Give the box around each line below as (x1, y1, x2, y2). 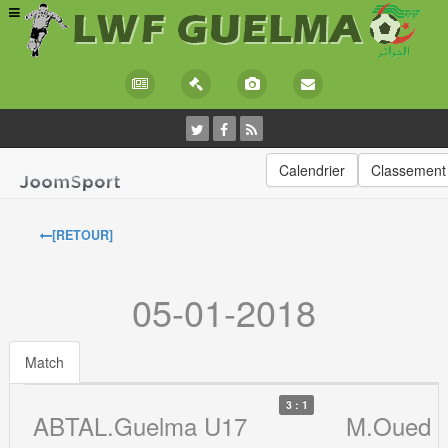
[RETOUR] (52, 225, 114, 244)
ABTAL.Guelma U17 (33, 407, 248, 443)
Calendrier (278, 159, 345, 180)
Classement (370, 159, 446, 180)
